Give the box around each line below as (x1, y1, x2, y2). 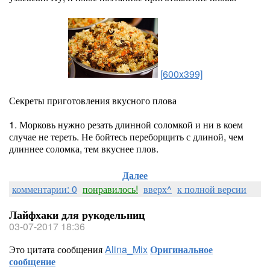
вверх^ (143, 182, 172, 196)
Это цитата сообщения (9, 242, 105, 256)
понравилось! (83, 182, 138, 196)
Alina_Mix (105, 242, 148, 256)
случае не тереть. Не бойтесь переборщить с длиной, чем (9, 130, 243, 143)
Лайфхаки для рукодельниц (9, 207, 145, 222)
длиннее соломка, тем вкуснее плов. (9, 142, 159, 155)
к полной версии (177, 182, 246, 196)
